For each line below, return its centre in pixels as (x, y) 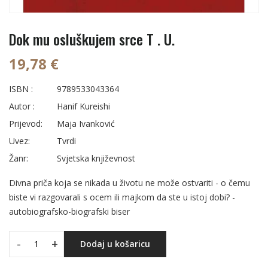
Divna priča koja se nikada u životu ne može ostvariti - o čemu (130, 182)
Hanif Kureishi (83, 106)
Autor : (22, 106)
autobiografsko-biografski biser (69, 211)
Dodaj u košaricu (115, 243)
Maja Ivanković (86, 123)
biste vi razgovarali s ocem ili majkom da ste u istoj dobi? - (122, 197)
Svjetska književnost (96, 158)
